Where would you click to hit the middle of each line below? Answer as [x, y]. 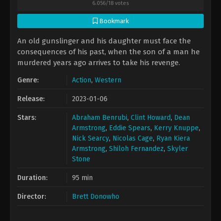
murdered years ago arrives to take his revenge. [99, 63]
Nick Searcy [91, 138]
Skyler [178, 149]
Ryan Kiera [173, 138]
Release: [31, 99]
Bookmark [113, 21]
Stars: [27, 118]
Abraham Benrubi [100, 118]
